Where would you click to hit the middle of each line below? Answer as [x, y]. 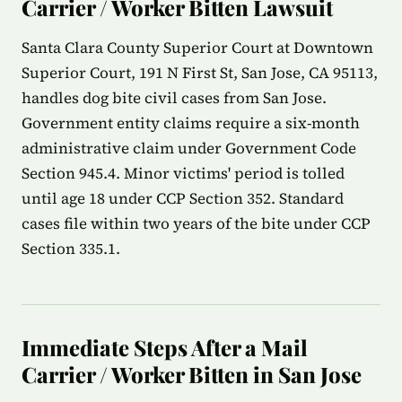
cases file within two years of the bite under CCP [196, 223]
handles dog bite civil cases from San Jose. [174, 98]
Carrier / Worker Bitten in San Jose [192, 374]
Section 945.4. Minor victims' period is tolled [183, 173]
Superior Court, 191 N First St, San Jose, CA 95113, [200, 73]
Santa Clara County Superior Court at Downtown [197, 48]
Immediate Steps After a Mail [165, 347]
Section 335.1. [71, 249]
